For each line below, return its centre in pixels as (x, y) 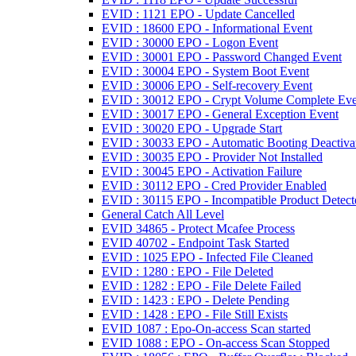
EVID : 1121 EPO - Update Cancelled (198, 14)
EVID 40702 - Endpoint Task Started (195, 243)
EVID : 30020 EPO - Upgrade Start (192, 128)
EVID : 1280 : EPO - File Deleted (188, 271)
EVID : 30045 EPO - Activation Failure (202, 171)
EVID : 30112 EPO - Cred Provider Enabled (214, 186)
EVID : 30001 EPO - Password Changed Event (222, 57)
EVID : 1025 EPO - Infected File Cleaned (207, 257)
